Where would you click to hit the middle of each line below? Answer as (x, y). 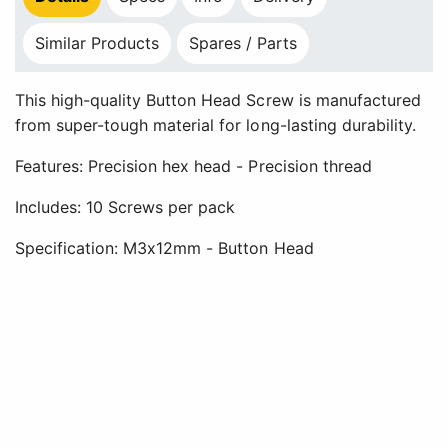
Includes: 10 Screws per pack (125, 206)
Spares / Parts (243, 42)
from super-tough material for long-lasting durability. (215, 124)
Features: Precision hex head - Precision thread (196, 165)
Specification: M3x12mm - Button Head (164, 247)
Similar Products (97, 42)
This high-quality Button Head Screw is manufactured (218, 99)
